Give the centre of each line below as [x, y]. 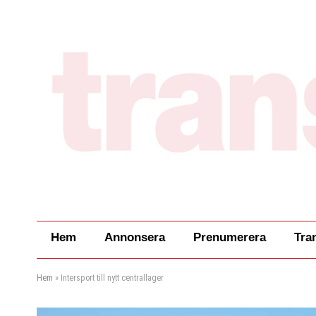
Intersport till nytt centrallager [112, 278]
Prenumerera [230, 238]
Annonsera [135, 238]
